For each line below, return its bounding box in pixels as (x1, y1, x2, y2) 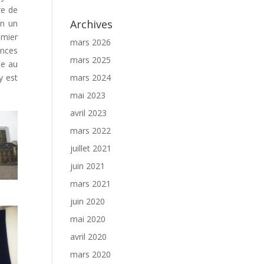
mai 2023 (70, 90, 106, 101)
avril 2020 (70, 231, 107, 242)
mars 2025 (70, 54, 111, 65)
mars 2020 (70, 249, 111, 260)
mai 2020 (70, 213, 106, 225)
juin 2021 (70, 160, 105, 171)
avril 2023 (70, 107, 107, 118)
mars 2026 (70, 37, 111, 48)
